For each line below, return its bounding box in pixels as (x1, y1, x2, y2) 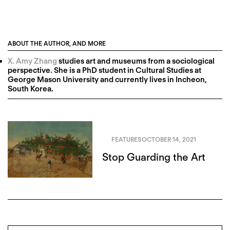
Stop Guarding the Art (102, 151, 205, 164)
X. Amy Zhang (8, 56, 57, 66)
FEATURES (111, 135, 142, 143)
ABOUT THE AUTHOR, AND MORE (8, 39, 106, 47)
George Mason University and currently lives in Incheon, (8, 74, 207, 84)
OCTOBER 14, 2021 (141, 135, 196, 143)
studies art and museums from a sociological (57, 56, 215, 66)
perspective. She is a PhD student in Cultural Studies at (8, 65, 201, 75)
